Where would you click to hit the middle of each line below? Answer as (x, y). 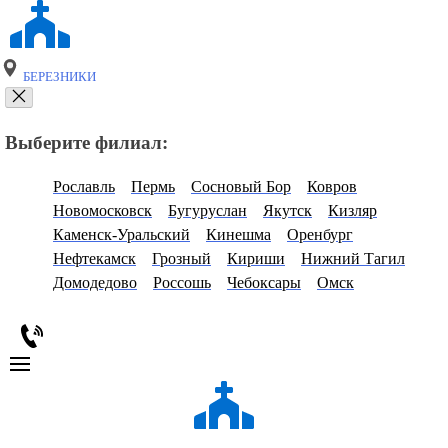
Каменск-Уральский (121, 235)
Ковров (332, 187)
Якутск (287, 211)
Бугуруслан (207, 211)
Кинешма (238, 235)
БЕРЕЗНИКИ (58, 77)
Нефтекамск (94, 259)
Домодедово (95, 283)
